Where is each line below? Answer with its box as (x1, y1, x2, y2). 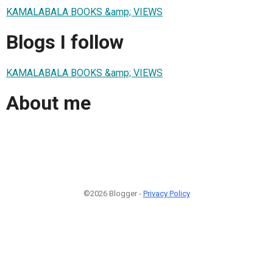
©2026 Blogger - (83, 188, 143, 198)
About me (6, 91, 91, 115)
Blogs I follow (6, 30, 124, 54)
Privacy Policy (143, 188, 190, 198)
